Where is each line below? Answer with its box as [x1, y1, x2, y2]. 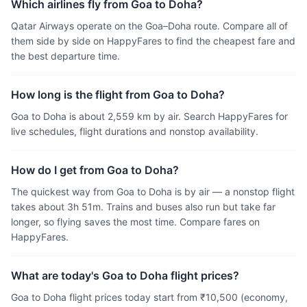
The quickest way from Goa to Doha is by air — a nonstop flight [11, 186, 295, 197]
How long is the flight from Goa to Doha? [11, 88, 225, 101]
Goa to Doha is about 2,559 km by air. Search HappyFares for [11, 110, 288, 122]
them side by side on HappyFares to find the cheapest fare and [11, 35, 295, 47]
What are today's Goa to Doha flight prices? [11, 269, 239, 282]
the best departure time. [11, 50, 120, 62]
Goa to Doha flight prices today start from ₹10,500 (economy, [11, 291, 288, 303]
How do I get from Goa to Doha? [11, 163, 179, 177]
